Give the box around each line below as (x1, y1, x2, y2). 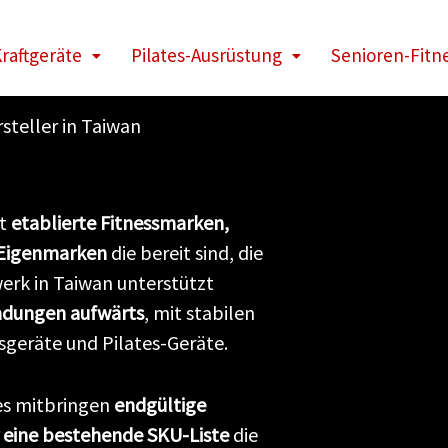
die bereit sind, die (107, 240, 263, 265)
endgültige (114, 392, 206, 417)
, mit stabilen (144, 300, 255, 325)
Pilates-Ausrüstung (131, 43, 283, 67)
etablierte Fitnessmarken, (11, 210, 229, 235)
